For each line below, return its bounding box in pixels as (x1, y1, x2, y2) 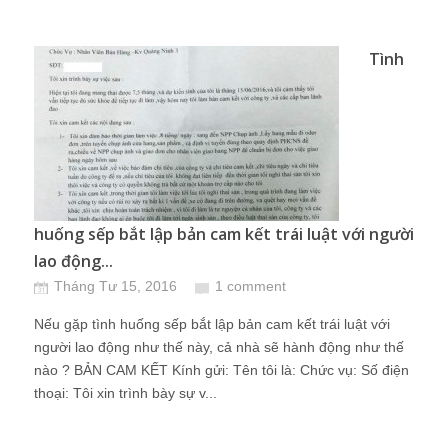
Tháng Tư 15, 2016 (54, 278, 177, 294)
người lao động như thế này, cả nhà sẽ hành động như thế (34, 339, 404, 355)
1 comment (215, 278, 286, 294)
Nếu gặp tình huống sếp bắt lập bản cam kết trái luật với (34, 316, 390, 332)
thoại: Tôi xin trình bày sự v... (34, 385, 217, 401)
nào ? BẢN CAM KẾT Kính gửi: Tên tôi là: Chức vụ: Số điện (34, 362, 409, 378)
